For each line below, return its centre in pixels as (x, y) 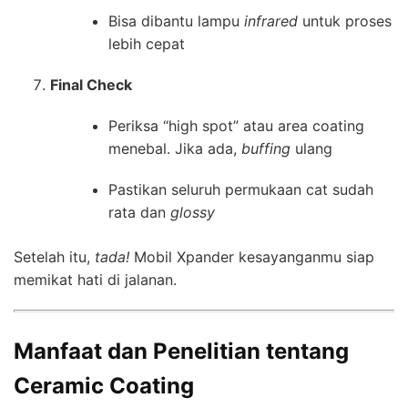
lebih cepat (147, 44)
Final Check (91, 85)
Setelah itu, (54, 257)
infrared (271, 21)
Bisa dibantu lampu (176, 21)
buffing (266, 148)
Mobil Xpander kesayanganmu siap (252, 257)
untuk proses (345, 21)
